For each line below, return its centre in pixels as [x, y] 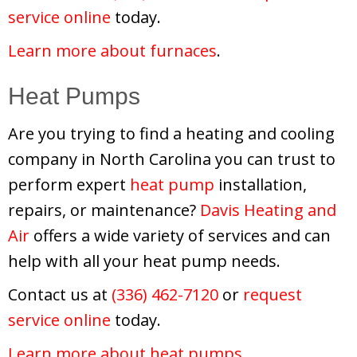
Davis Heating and [268, 210]
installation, [261, 184]
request [273, 294]
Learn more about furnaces [112, 50]
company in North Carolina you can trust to [172, 159]
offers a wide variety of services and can [180, 235]
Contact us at [60, 294]
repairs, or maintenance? [104, 210]
